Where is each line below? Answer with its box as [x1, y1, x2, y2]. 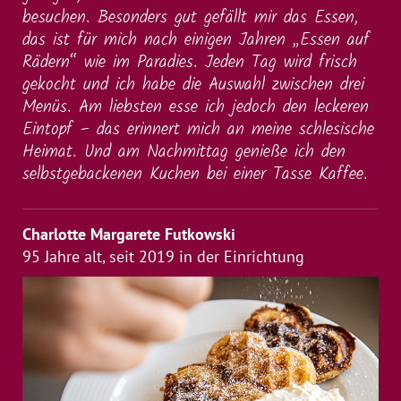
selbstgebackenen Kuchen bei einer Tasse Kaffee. [22, 160, 368, 188]
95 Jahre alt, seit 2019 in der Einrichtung [22, 245, 304, 267]
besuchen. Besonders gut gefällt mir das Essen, [22, 4, 358, 31]
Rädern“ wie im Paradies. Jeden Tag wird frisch [22, 48, 357, 76]
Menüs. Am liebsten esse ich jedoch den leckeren [22, 93, 369, 121]
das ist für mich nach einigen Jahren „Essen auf [22, 26, 370, 54]
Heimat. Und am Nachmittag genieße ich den [22, 138, 346, 166]
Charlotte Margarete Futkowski [22, 223, 235, 244]
